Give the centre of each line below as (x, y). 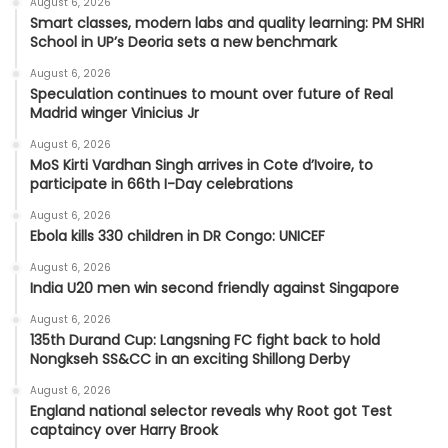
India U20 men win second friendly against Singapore (214, 288)
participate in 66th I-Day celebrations (161, 184)
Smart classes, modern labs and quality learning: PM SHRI (227, 23)
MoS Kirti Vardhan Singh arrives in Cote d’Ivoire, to (201, 165)
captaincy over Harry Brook (124, 430)
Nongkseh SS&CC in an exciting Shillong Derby (190, 359)
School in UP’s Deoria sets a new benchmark (183, 42)
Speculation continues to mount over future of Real (211, 94)
